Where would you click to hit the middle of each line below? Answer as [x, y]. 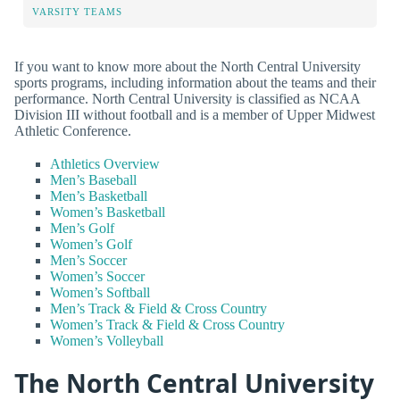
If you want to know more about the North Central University [187, 66]
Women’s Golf [91, 245]
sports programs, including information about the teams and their [195, 82]
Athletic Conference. [73, 130]
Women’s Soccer [97, 277]
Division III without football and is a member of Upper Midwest [195, 114]
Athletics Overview [105, 164]
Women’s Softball [100, 293]
